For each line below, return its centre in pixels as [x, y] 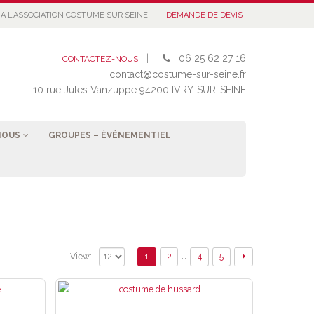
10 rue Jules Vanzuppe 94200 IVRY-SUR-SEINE [139, 90]
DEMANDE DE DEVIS [204, 15]
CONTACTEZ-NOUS [100, 59]
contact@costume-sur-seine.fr [178, 74]
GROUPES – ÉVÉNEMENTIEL [110, 135]
